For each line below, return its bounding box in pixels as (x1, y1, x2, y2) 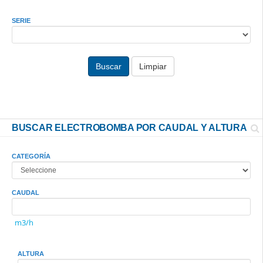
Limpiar (139, 62, 167, 71)
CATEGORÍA (12, 153, 50, 160)
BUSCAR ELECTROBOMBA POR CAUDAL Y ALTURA (12, 123, 247, 133)
